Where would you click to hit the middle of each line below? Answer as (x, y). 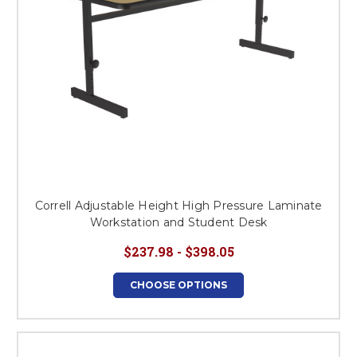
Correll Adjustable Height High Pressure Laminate (178, 206)
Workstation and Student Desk (178, 222)
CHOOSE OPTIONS (178, 285)
